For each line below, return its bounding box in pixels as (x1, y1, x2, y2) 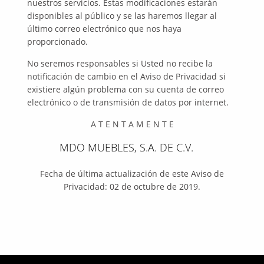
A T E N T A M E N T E (90, 118, 174, 130)
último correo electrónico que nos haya (27, 23, 182, 34)
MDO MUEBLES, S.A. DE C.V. (59, 140, 193, 154)
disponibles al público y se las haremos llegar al (27, 10, 217, 21)
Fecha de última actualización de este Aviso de (40, 168, 224, 179)
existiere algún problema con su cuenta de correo (27, 84, 225, 95)
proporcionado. (27, 36, 88, 47)
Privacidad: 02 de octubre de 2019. (64, 181, 200, 192)
